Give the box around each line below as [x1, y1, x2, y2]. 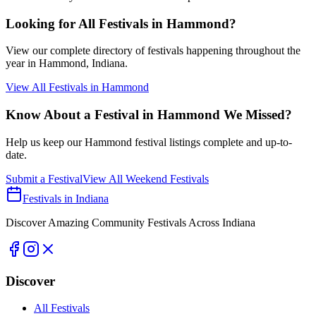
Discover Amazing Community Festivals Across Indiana [6, 216, 255, 229]
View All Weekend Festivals [83, 172, 209, 185]
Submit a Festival [6, 172, 83, 185]
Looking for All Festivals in [6, 16, 166, 31]
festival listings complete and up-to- [132, 135, 292, 148]
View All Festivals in [6, 81, 102, 94]
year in [6, 57, 39, 70]
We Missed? [220, 107, 292, 123]
